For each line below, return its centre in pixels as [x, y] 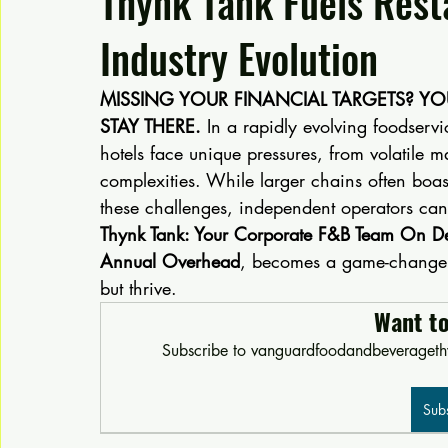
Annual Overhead [170, 261]
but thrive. [138, 288]
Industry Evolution [239, 58]
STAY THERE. [150, 126]
